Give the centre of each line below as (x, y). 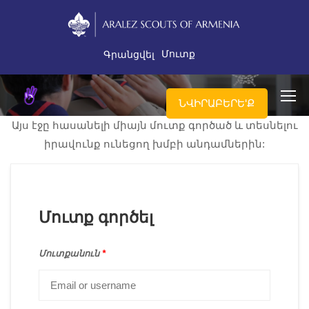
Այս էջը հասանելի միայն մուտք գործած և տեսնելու (154, 125)
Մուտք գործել (96, 217)
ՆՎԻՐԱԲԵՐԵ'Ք (217, 103)
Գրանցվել (129, 54)
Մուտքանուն (70, 253)
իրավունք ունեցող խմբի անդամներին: (154, 143)
